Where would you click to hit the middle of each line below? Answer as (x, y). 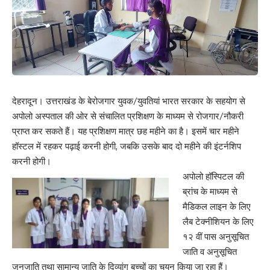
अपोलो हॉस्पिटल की (213, 176)
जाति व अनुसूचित (209, 251)
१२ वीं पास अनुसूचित (215, 236)
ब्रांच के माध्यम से (210, 191)
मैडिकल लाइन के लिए (216, 206)
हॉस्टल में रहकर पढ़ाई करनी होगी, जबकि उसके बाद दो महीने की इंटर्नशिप (127, 146)
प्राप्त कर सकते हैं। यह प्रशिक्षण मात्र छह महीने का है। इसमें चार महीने (126, 131)
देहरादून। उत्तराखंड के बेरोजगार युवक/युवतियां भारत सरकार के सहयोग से (129, 101)
